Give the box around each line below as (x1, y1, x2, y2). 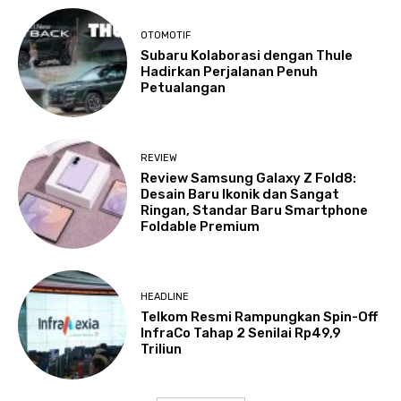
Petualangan (141, 79, 226, 96)
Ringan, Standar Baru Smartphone (141, 202, 369, 219)
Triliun (141, 341, 183, 358)
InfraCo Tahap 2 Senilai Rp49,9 (141, 325, 342, 342)
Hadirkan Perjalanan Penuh (141, 63, 319, 80)
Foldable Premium (141, 218, 260, 235)
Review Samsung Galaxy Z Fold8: (141, 170, 357, 187)
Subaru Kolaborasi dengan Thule (141, 47, 354, 64)
